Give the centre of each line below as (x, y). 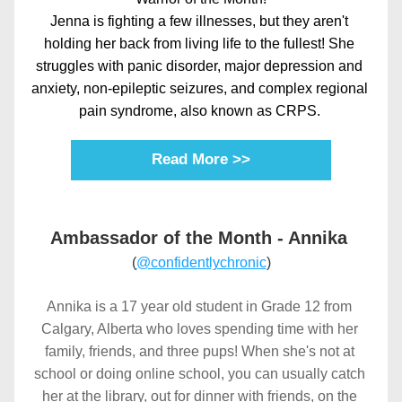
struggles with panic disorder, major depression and (199, 66)
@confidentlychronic (201, 262)
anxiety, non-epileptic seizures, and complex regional (199, 88)
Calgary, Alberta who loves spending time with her (199, 329)
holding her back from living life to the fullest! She (199, 44)
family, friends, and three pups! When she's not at (199, 351)
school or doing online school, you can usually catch (199, 374)
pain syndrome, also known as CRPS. (201, 111)
